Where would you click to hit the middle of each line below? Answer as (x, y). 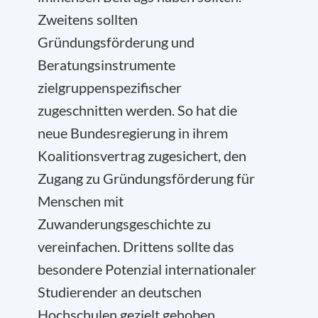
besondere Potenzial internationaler (147, 269)
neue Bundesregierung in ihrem (133, 133)
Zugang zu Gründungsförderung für (146, 178)
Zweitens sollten (88, 19)
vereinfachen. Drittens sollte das (136, 246)
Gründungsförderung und (116, 42)
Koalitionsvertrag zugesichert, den (142, 155)
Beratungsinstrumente (106, 65)
